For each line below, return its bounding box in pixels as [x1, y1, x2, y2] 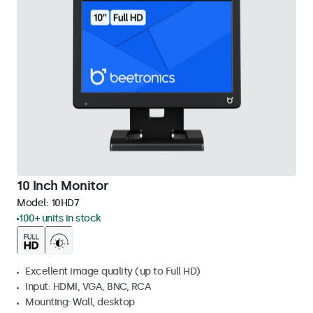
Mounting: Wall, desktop [25, 296, 135, 308]
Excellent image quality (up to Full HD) [25, 265, 201, 277]
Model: [17, 197, 51, 209]
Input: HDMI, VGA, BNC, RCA [25, 281, 151, 293]
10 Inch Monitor [17, 178, 109, 194]
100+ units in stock [19, 212, 101, 224]
